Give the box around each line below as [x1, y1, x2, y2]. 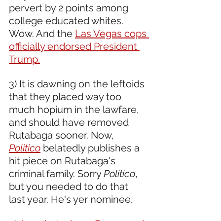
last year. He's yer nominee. [9, 193, 133, 205]
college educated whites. [9, 14, 126, 27]
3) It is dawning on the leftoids [9, 77, 147, 90]
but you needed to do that [9, 180, 131, 192]
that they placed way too [9, 90, 124, 103]
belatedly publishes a [40, 142, 142, 154]
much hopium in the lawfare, [9, 103, 142, 115]
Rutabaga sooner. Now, [9, 129, 116, 141]
